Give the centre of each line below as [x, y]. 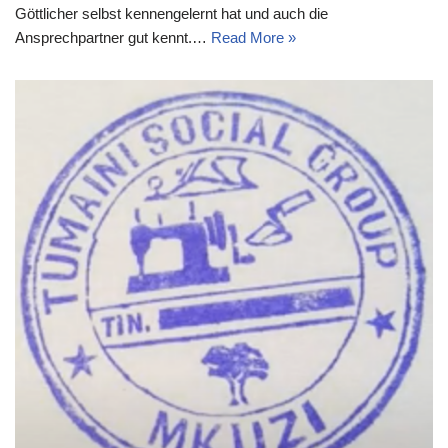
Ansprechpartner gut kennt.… [113, 37]
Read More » [253, 37]
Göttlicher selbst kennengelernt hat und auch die [171, 13]
